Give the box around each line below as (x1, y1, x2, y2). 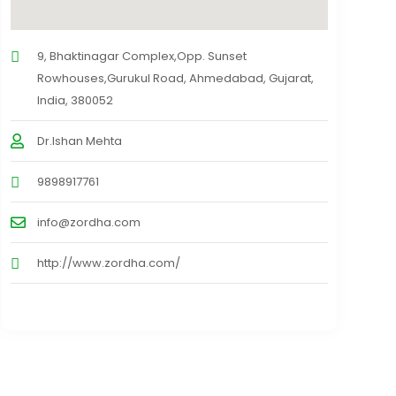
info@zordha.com (36, 214, 141, 232)
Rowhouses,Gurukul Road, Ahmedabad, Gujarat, (36, 70, 314, 88)
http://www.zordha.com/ (36, 255, 180, 272)
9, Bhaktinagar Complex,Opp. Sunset (36, 48, 247, 65)
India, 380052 (36, 92, 113, 110)
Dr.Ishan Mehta (36, 133, 122, 150)
